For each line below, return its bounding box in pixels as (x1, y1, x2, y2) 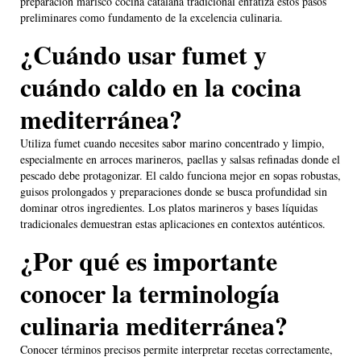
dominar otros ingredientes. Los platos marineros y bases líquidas (20, 200, 317, 216)
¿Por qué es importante (20, 242, 277, 280)
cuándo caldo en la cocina (20, 68, 301, 106)
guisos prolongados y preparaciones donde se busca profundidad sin (20, 184, 327, 200)
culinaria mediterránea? (20, 306, 288, 345)
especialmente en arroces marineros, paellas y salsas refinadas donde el (20, 151, 340, 168)
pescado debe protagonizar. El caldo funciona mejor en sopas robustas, (20, 168, 341, 184)
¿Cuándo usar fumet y (20, 35, 267, 74)
